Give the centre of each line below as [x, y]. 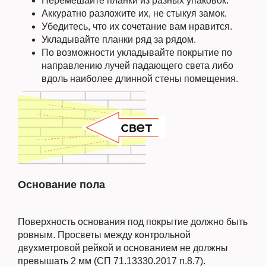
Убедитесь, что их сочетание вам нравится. [137, 26]
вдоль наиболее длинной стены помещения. [140, 78]
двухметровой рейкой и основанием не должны [123, 248]
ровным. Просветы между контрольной [104, 235]
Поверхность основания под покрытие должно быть [133, 222]
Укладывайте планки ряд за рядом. [119, 39]
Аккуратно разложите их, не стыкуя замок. [134, 13]
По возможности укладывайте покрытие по [137, 52]
